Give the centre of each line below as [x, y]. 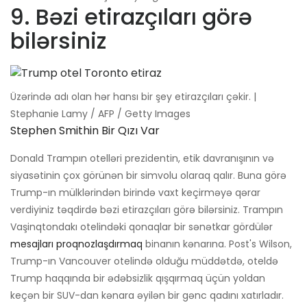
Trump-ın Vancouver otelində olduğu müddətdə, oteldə [144, 261]
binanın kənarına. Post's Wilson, [217, 244]
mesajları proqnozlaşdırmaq [76, 244]
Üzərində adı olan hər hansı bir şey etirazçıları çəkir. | [133, 97]
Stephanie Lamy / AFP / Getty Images [100, 114]
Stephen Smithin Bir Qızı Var [85, 131]
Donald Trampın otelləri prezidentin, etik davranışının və [142, 159]
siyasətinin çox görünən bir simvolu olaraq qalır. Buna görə [148, 176]
